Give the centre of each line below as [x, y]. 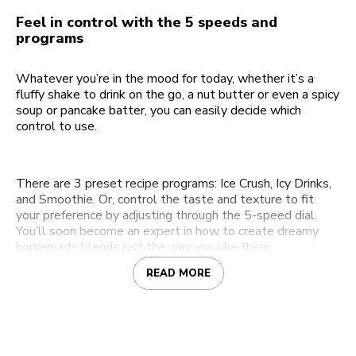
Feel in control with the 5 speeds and [147, 23]
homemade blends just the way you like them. [144, 248]
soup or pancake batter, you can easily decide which [159, 111]
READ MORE [178, 274]
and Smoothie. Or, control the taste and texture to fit [165, 200]
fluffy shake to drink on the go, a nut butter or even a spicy [178, 95]
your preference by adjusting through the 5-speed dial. [166, 216]
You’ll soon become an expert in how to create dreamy [167, 232]
